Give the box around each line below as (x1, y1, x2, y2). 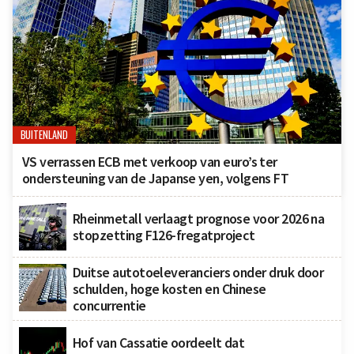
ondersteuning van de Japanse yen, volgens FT (22, 169, 289, 188)
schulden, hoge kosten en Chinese (73, 280, 266, 299)
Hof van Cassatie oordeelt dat (73, 333, 245, 352)
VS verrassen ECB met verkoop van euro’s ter (22, 153, 277, 171)
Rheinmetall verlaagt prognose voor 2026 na (73, 209, 325, 228)
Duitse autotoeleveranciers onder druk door (73, 263, 324, 282)
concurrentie (73, 296, 146, 315)
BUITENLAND (20, 127, 69, 143)
